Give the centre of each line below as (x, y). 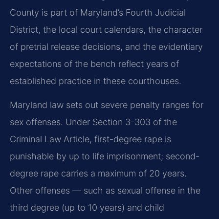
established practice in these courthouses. (96, 81)
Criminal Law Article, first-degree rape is (90, 139)
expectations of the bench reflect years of (94, 64)
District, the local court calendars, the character (106, 29)
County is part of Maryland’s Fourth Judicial (98, 12)
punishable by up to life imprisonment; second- (105, 156)
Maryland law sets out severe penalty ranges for (107, 105)
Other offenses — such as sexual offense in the (105, 191)
